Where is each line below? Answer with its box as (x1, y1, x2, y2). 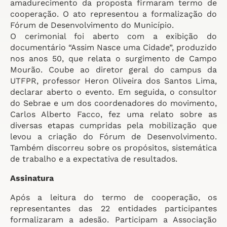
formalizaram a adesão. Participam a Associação (10, 215, 217, 224)
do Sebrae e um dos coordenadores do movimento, (10, 98, 217, 108)
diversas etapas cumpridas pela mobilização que (10, 121, 217, 130)
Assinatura (10, 173, 54, 183)
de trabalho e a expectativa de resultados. (10, 154, 177, 164)
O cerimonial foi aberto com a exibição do (10, 31, 217, 41)
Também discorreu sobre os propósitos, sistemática (10, 143, 217, 153)
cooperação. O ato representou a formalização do (10, 9, 217, 19)
